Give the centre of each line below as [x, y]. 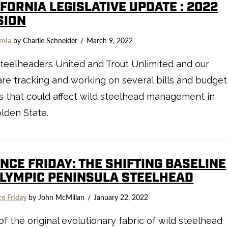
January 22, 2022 [121, 198]
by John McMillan [56, 198]
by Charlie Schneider [45, 41]
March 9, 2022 [110, 41]
